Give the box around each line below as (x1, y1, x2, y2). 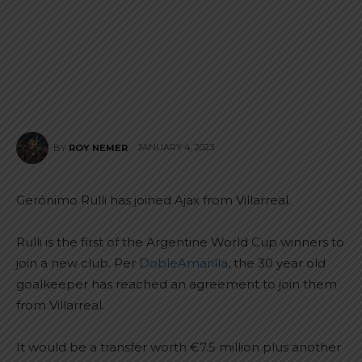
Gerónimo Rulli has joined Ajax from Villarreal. (16, 192, 291, 208)
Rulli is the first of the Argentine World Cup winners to (16, 234, 344, 250)
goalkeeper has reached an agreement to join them (16, 276, 337, 292)
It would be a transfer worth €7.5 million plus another (16, 339, 341, 355)
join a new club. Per (16, 255, 139, 271)
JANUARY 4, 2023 (138, 141, 214, 154)
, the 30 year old (228, 255, 326, 271)
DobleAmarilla (139, 255, 228, 271)
